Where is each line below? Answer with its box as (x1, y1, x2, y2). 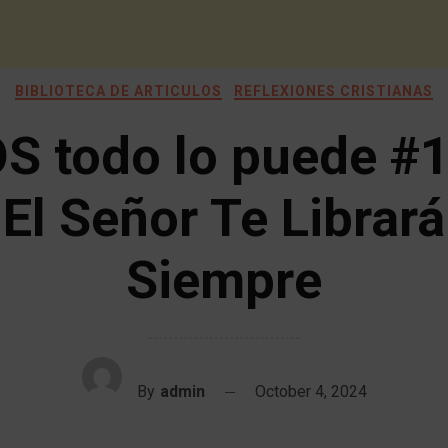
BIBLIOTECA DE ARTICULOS (15, 83, 222, 99)
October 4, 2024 (254, 382, 367, 401)
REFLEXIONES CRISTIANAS (234, 83, 433, 99)
